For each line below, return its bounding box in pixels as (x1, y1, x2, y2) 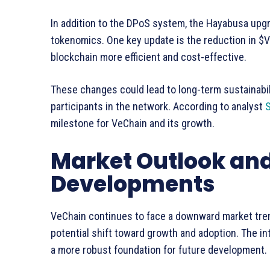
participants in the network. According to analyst (51, 99, 265, 113)
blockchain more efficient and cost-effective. (51, 50, 249, 63)
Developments (51, 168, 215, 199)
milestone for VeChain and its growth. (51, 116, 215, 130)
